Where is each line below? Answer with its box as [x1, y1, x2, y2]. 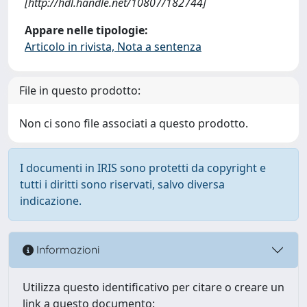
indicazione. [20, 193, 82, 208]
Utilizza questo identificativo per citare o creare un [23, 279, 284, 295]
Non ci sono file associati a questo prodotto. [19, 115, 248, 131]
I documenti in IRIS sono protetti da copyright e [20, 160, 266, 175]
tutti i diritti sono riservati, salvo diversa [20, 176, 225, 192]
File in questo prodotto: [19, 82, 140, 98]
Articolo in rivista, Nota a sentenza [25, 38, 201, 54]
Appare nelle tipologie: [25, 22, 148, 38]
